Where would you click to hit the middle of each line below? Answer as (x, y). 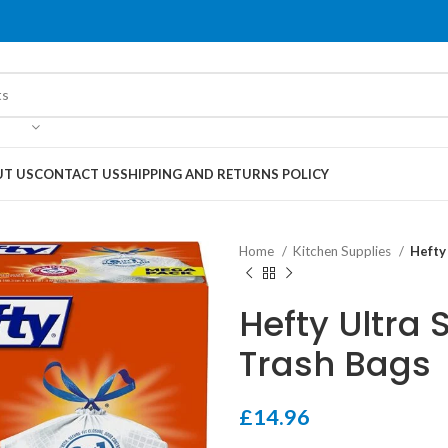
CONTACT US (77, 173)
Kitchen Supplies (343, 251)
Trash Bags (335, 364)
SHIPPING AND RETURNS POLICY (224, 173)
